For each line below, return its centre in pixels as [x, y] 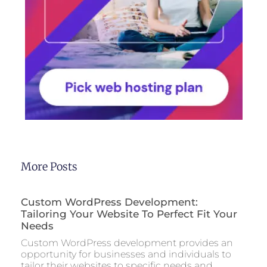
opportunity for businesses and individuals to [126, 254]
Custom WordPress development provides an [127, 243]
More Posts [49, 167]
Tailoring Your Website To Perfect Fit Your [129, 214]
